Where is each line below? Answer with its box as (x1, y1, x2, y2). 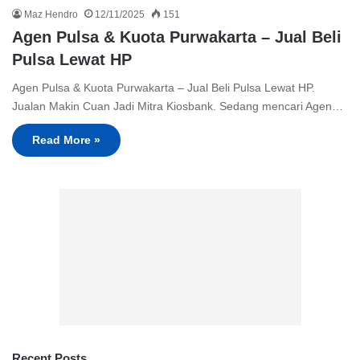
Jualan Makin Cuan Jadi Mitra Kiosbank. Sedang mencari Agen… (12, 100, 343, 113)
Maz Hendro (24, 9, 78, 21)
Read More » (32, 133, 100, 147)
